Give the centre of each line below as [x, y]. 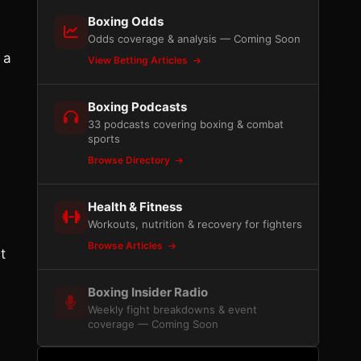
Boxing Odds [126, 21]
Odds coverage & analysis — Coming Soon [194, 39]
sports [104, 139]
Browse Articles [127, 245]
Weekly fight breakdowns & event [172, 309]
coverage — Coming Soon [153, 324]
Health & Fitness [135, 207]
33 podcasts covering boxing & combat [186, 124]
